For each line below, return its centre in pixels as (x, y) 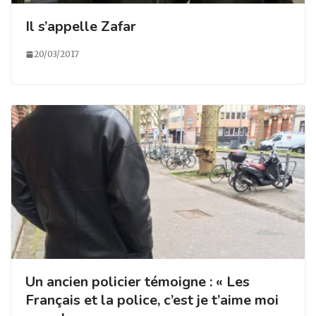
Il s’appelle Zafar (81, 26)
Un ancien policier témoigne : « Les (138, 282)
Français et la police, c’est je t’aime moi (152, 300)
